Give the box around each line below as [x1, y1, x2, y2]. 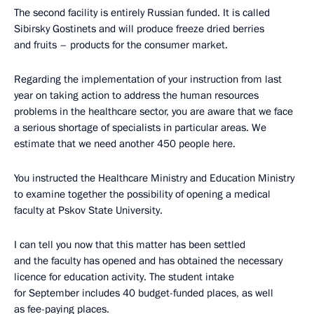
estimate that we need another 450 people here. [14, 137, 235, 151]
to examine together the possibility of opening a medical [14, 187, 271, 201]
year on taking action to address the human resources [14, 88, 259, 102]
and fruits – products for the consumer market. [14, 38, 228, 52]
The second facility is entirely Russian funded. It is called [14, 6, 270, 20]
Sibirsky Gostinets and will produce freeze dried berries [14, 22, 264, 36]
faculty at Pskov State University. [14, 203, 163, 217]
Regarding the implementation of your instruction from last [14, 72, 282, 86]
